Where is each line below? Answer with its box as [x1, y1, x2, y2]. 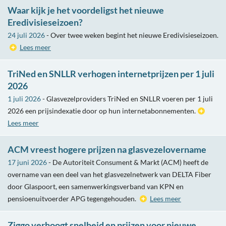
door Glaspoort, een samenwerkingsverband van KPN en [8, 182, 184, 191]
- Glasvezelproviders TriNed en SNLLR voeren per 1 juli [41, 94, 213, 103]
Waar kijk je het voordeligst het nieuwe [8, 5, 164, 16]
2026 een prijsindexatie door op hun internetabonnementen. [8, 106, 196, 116]
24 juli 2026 [8, 31, 45, 40]
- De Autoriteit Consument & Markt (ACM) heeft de [47, 158, 208, 167]
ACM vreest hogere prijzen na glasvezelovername [8, 144, 206, 155]
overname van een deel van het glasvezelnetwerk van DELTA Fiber [8, 170, 211, 179]
